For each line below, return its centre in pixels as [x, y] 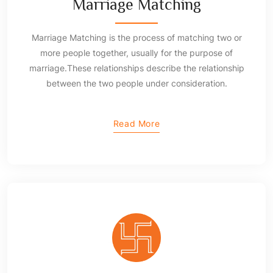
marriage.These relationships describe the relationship [136, 68]
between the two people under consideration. [136, 83]
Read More [136, 123]
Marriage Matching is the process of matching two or [136, 37]
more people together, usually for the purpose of [136, 52]
